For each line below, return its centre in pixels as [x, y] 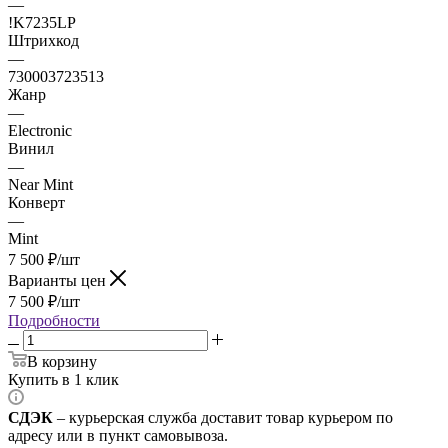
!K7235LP [42, 22]
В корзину [62, 361]
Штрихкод [43, 40]
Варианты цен [59, 280]
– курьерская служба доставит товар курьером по [223, 417]
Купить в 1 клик [63, 379]
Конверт [36, 202]
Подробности [54, 320]
